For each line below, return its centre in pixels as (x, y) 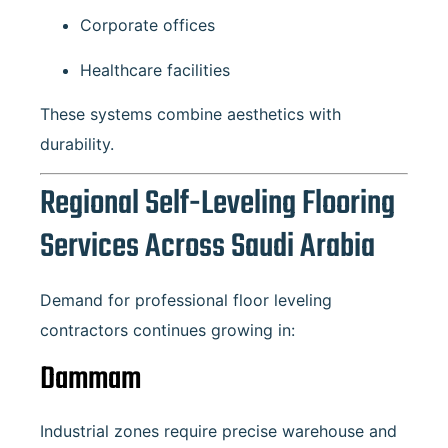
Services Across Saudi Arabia (207, 248)
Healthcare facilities (155, 69)
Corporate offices (147, 25)
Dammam (90, 379)
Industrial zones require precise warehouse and (218, 430)
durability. (77, 144)
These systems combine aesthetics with (190, 114)
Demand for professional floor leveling (186, 300)
